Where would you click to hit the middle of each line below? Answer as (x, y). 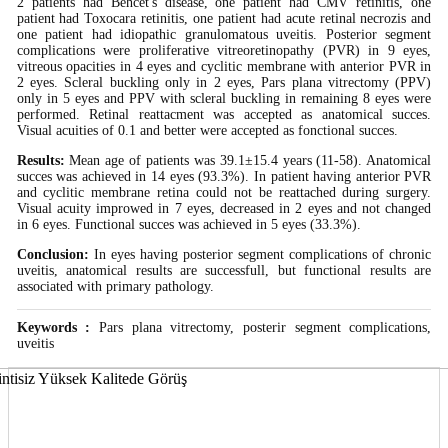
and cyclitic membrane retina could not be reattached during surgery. (224, 192)
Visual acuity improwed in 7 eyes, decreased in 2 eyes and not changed (224, 208)
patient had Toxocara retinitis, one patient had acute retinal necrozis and (224, 18)
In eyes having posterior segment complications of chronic (260, 254)
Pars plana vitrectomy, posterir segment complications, (261, 327)
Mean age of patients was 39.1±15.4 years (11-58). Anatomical (248, 160)
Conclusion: (52, 254)
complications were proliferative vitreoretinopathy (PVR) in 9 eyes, (224, 50)
